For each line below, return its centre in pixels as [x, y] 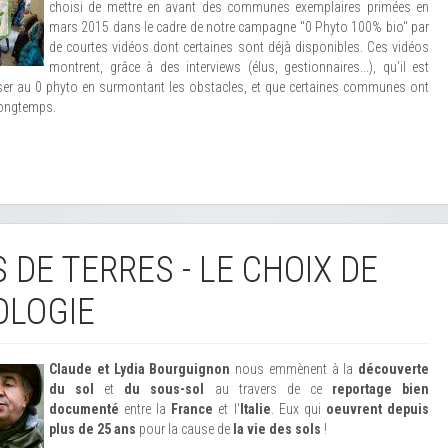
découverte [393, 369]
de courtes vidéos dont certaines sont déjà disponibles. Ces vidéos [239, 47]
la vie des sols [277, 429]
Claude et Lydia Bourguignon [140, 369]
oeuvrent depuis [377, 409]
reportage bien [380, 389]
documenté [84, 409]
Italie [255, 409]
